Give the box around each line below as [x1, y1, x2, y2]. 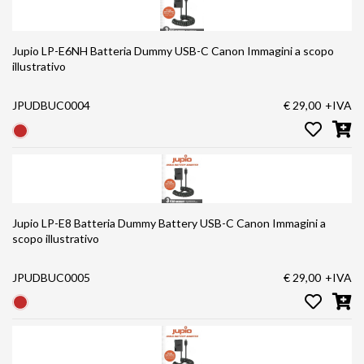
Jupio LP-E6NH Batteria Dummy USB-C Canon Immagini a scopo [12, 44, 175, 58]
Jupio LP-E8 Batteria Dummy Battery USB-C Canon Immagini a [12, 215, 200, 230]
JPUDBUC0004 [12, 98, 90, 113]
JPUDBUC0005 [12, 270, 90, 284]
